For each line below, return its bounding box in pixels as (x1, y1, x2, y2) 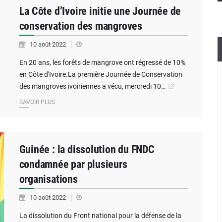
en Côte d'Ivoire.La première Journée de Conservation (19, 70, 182, 78)
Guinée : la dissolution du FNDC (19, 143, 155, 156)
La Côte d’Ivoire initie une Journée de (19, 5, 181, 17)
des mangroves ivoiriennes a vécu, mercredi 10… (19, 82, 166, 90)
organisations (19, 173, 78, 185)
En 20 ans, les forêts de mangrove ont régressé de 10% (19, 58, 185, 66)
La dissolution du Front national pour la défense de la (19, 212, 181, 220)
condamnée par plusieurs (19, 158, 127, 170)
